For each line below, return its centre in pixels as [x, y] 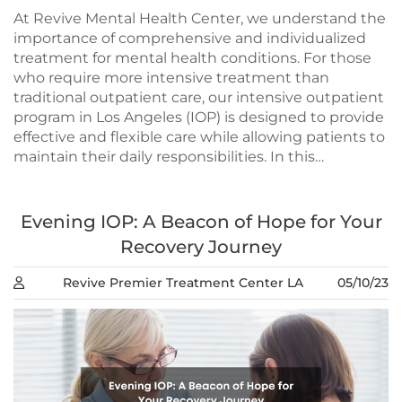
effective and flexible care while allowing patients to [199, 136]
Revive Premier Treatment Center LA [183, 282]
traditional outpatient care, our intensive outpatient [199, 97]
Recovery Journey [201, 246]
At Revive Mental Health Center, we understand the [200, 18]
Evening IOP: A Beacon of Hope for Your [201, 221]
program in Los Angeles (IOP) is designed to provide [199, 117]
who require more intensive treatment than [171, 77]
